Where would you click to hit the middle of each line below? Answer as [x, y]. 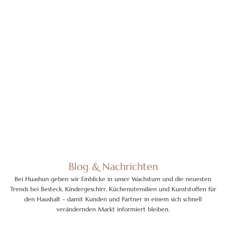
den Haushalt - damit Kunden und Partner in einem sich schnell [113, 199]
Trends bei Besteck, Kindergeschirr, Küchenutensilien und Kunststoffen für [113, 189]
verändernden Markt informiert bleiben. [113, 209]
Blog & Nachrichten [113, 166]
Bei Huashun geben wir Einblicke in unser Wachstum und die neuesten [113, 179]
